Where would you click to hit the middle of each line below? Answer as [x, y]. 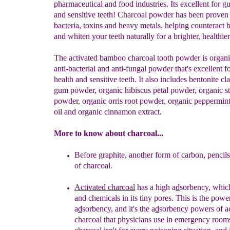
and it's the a [135, 209]
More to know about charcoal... [109, 133]
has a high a [155, 187]
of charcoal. [93, 166]
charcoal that [96, 219]
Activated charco [102, 187]
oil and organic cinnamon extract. [108, 112]
